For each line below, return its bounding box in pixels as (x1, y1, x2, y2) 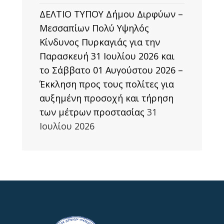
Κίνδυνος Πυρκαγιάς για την (39, 36, 160, 48)
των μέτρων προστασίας (39, 106, 144, 118)
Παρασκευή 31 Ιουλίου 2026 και (39, 50, 174, 62)
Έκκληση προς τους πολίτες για (39, 78, 174, 90)
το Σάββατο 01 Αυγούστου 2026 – (39, 64, 183, 76)
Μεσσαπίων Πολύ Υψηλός (39, 22, 149, 34)
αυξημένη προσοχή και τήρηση (39, 92, 173, 104)
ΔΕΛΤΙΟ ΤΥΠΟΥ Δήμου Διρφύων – (39, 8, 183, 20)
